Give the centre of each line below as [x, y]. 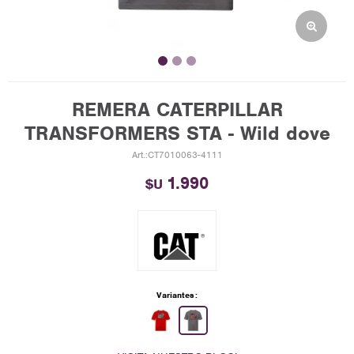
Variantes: [177, 294]
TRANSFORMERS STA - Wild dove [177, 133]
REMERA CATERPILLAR [177, 109]
